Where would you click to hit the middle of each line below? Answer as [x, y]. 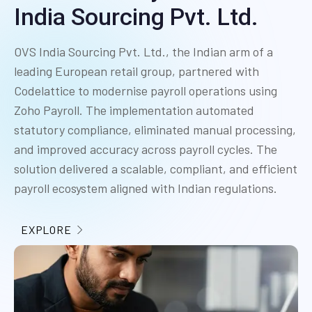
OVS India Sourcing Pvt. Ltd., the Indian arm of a [143, 52]
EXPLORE [46, 230]
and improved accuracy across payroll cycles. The [146, 149]
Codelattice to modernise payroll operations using [146, 91]
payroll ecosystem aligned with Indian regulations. [146, 188]
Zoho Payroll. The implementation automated [134, 110]
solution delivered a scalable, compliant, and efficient [156, 169]
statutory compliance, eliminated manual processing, [155, 130]
